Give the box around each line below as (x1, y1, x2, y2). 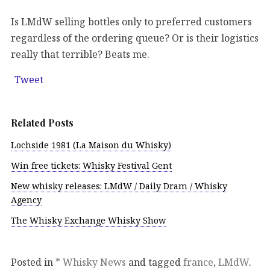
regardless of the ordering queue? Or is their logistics (11, 31, 259, 45)
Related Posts (11, 116, 74, 130)
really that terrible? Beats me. (11, 48, 149, 61)
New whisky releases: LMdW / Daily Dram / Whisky (11, 180, 227, 192)
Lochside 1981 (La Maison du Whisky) (11, 139, 171, 151)
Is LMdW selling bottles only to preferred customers (11, 15, 252, 29)
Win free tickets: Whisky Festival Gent (11, 160, 172, 172)
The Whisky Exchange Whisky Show (11, 214, 166, 226)
